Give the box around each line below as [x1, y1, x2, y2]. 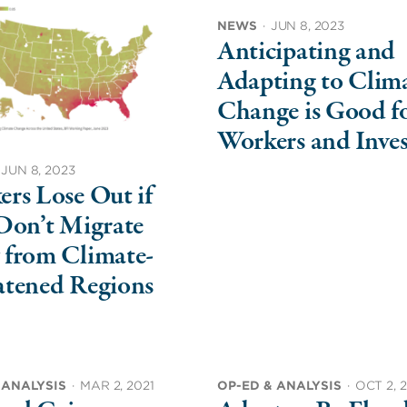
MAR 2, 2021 [80, 378, 154, 392]
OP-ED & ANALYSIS [216, 378, 342, 392]
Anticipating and [216, 34, 396, 72]
